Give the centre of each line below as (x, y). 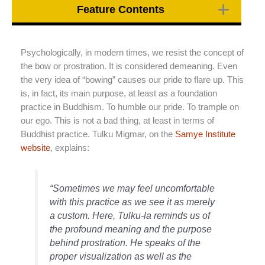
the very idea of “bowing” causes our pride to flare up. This (132, 80)
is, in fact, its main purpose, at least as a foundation (119, 93)
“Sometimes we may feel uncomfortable (132, 188)
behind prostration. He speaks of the (125, 243)
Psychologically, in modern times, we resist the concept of (132, 52)
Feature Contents (121, 9)
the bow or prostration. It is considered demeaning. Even (129, 66)
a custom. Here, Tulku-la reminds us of (130, 216)
